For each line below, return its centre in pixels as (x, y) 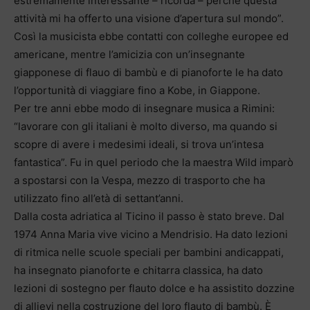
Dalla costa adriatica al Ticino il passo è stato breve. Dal (149, 216)
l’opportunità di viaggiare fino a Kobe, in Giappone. (137, 90)
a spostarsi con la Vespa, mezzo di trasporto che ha (139, 180)
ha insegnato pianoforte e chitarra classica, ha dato (138, 270)
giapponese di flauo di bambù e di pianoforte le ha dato (148, 72)
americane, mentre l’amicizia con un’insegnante (129, 54)
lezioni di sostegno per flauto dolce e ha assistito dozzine (154, 288)
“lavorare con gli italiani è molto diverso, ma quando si (146, 126)
